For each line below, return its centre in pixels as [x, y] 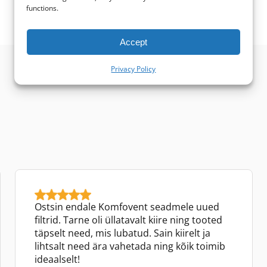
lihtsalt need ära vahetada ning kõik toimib [130, 246]
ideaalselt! [57, 259]
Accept [133, 42]
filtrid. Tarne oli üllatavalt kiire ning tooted [128, 220]
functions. [42, 8]
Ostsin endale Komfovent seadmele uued [127, 207]
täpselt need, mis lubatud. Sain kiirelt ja [122, 233]
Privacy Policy [133, 69]
